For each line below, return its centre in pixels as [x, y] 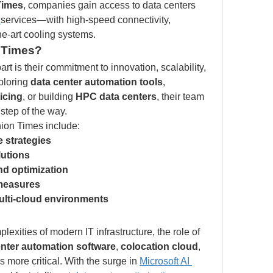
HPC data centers [116, 97]
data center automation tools [97, 82]
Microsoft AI [165, 261]
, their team [180, 97]
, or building [49, 97]
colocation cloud [159, 246]
